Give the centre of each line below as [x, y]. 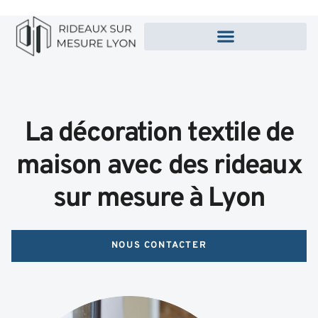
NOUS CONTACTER [159, 246]
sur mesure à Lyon [159, 199]
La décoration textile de [159, 134]
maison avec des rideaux [159, 167]
